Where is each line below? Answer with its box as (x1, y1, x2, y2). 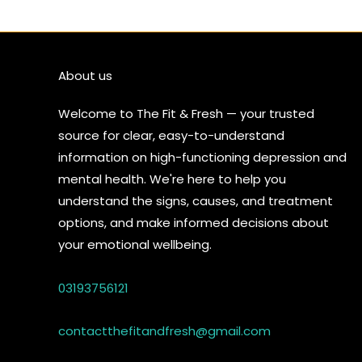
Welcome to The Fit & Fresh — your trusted (58, 105, 314, 123)
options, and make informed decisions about (58, 214, 329, 232)
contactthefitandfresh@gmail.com (58, 322, 271, 339)
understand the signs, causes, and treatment (58, 192, 333, 210)
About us (58, 67, 112, 85)
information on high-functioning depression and (58, 149, 347, 166)
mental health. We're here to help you (58, 170, 286, 188)
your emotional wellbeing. (58, 236, 212, 254)
